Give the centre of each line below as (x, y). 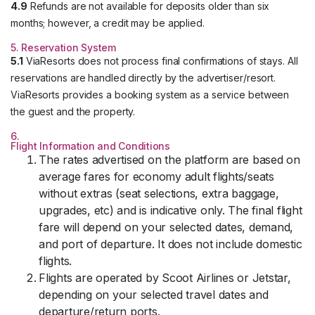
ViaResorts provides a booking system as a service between (150, 95)
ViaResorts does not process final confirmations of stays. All (160, 61)
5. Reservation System (63, 47)
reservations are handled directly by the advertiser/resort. (143, 78)
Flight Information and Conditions (90, 146)
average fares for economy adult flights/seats (156, 176)
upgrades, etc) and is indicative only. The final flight (171, 210)
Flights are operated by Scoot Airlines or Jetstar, (165, 278)
